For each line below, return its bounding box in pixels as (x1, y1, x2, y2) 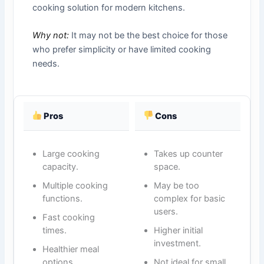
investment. (154, 237, 201, 249)
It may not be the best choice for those (69, 30, 228, 41)
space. (154, 161, 180, 172)
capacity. (42, 161, 79, 172)
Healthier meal (42, 243, 100, 255)
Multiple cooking (42, 180, 108, 191)
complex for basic (154, 193, 225, 204)
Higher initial (154, 225, 203, 236)
